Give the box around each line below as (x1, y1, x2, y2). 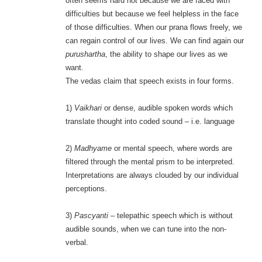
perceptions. (65, 184, 107, 194)
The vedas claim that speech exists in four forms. (65, 77, 234, 86)
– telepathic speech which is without (108, 211, 233, 220)
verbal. (65, 238, 88, 247)
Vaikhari (74, 104, 104, 113)
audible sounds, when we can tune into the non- (65, 225, 226, 234)
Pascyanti (74, 211, 108, 220)
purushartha (65, 50, 105, 59)
